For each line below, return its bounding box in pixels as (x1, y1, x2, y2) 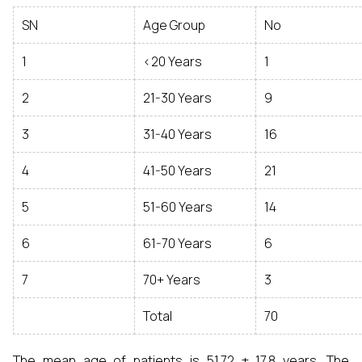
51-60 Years (143, 198, 213, 216)
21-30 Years (143, 89, 212, 107)
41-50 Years (143, 162, 212, 179)
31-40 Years (143, 125, 212, 143)
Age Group (143, 16, 205, 34)
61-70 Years (143, 234, 212, 252)
